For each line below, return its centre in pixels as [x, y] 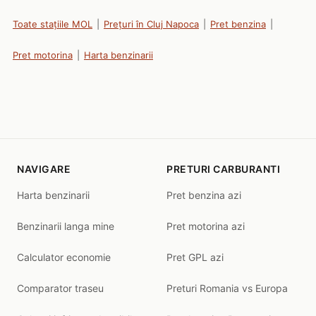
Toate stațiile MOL [53, 24]
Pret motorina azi [206, 226]
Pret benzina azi [204, 195]
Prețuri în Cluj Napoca [151, 24]
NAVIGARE [44, 169]
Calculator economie [64, 257]
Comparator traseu [60, 288]
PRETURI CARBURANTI [223, 169]
